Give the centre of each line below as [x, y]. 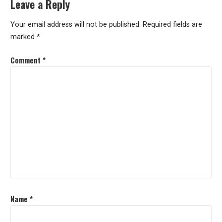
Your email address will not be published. [75, 25]
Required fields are [172, 25]
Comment [26, 60]
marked [23, 37]
